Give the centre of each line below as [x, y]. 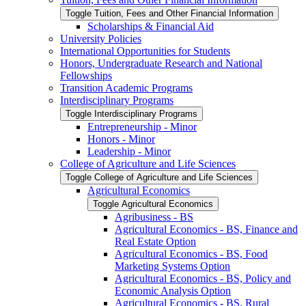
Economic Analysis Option [173, 290]
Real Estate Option [155, 241]
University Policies [101, 38]
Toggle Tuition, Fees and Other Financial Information [169, 13]
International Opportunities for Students [145, 51]
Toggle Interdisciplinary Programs [131, 113]
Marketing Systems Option [172, 266]
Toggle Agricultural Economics [153, 204]
